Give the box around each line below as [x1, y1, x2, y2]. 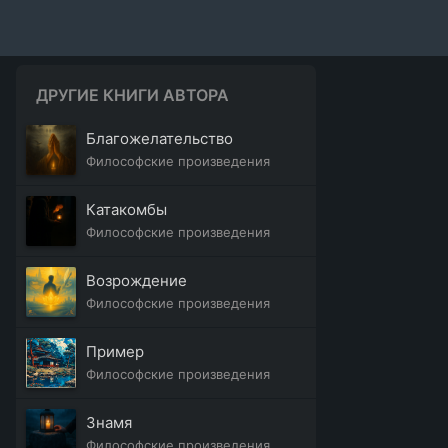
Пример [86, 342, 144, 361]
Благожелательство [86, 129, 233, 148]
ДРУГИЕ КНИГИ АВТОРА [36, 85, 229, 105]
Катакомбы [86, 200, 167, 219]
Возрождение [86, 271, 187, 290]
